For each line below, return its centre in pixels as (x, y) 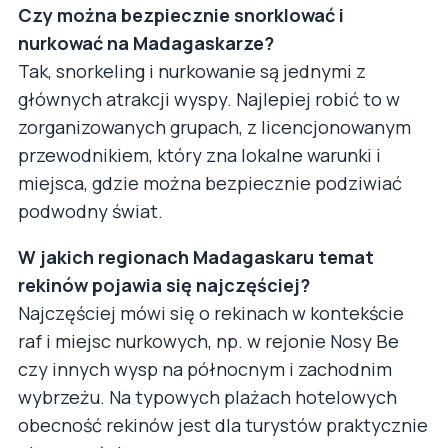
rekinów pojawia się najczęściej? (164, 284)
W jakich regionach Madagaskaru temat (196, 256)
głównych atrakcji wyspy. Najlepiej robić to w (209, 98)
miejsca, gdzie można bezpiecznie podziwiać (210, 182)
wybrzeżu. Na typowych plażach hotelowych (207, 396)
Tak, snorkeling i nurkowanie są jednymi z (192, 70)
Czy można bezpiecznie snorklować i (181, 14)
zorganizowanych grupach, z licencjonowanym (214, 126)
